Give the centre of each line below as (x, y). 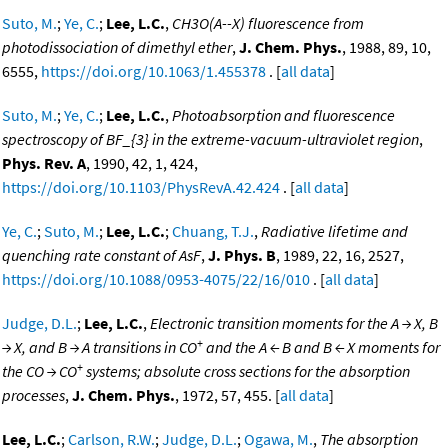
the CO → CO (39, 371)
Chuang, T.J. (213, 231)
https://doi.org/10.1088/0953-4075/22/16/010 (156, 279)
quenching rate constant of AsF (101, 255)
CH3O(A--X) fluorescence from (268, 23)
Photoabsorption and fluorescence (283, 115)
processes (33, 395)
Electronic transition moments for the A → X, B (294, 323)
